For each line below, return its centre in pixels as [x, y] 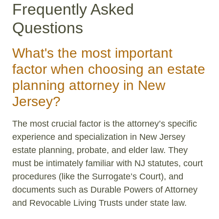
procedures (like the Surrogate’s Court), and [98, 176]
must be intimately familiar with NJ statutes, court [108, 163]
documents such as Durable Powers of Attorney [105, 189]
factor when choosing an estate [109, 69]
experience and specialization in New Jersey [99, 137]
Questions [48, 28]
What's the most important [92, 53]
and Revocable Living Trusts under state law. [99, 203]
